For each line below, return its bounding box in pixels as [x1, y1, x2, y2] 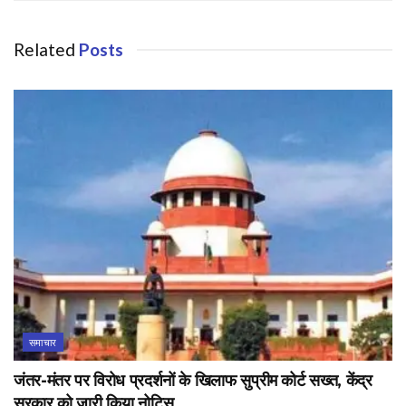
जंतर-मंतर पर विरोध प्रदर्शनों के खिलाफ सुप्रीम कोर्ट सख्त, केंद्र [14, 370, 372, 391]
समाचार [29, 335, 57, 348]
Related [14, 38, 75, 60]
